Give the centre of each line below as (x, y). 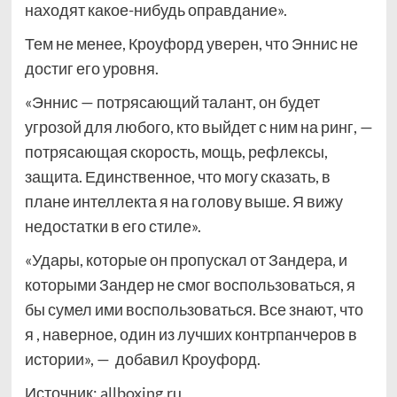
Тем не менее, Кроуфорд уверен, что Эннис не (191, 43)
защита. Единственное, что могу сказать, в (177, 176)
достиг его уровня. (91, 68)
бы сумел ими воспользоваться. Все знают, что (194, 309)
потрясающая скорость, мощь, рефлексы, (176, 151)
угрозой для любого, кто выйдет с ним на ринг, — (198, 126)
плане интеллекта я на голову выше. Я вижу (183, 201)
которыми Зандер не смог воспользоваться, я (190, 284)
